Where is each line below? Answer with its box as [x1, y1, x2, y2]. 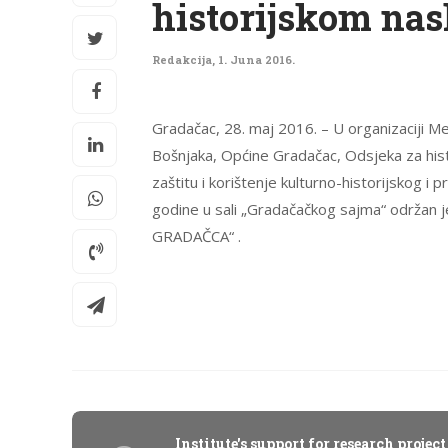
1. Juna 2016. [218, 52, 295, 67]
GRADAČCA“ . [152, 226, 241, 246]
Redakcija [152, 52, 212, 67]
